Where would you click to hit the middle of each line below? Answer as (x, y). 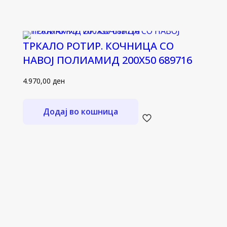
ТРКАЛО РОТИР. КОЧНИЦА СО (99, 46)
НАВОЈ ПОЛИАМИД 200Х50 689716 (108, 60)
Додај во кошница (81, 111)
